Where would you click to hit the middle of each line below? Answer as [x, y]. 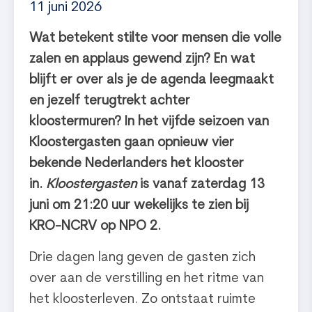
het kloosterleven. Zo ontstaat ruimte [143, 299]
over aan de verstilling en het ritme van [147, 279]
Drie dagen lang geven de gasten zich [143, 258]
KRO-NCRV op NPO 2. [95, 227]
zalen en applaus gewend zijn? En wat [142, 60]
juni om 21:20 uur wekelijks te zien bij [139, 206]
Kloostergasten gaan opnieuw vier [132, 143]
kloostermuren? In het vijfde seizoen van [149, 123]
